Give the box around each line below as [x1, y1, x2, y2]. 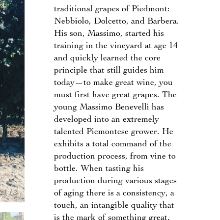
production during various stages [54, 177, 177, 186]
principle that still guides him [54, 66, 164, 76]
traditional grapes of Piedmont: [54, 5, 170, 14]
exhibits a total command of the [54, 140, 171, 149]
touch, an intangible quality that [54, 201, 174, 211]
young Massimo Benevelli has [54, 103, 164, 112]
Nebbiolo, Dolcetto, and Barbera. [54, 17, 179, 27]
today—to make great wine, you [54, 79, 173, 88]
